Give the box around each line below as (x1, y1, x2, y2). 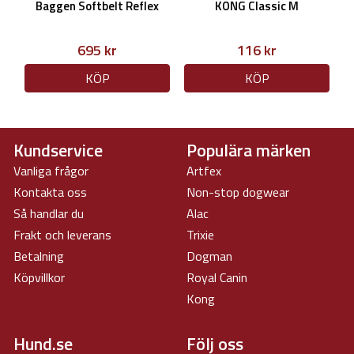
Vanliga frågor (13, 161, 88, 180)
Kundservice (13, 137, 103, 163)
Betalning (13, 247, 64, 265)
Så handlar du (13, 204, 84, 223)
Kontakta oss (13, 183, 87, 201)
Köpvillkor (13, 268, 65, 287)
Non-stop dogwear (186, 183, 289, 201)
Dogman (186, 247, 232, 265)
